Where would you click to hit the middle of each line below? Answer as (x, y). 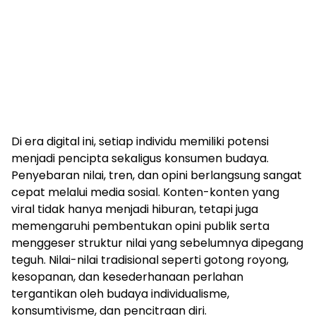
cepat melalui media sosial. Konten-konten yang (145, 192)
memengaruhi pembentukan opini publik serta (140, 226)
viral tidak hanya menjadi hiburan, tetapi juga (135, 209)
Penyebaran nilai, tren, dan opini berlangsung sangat (157, 175)
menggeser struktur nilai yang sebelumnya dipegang (157, 243)
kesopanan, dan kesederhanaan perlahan (127, 276)
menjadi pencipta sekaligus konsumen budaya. (140, 158)
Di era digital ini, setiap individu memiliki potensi (140, 141)
